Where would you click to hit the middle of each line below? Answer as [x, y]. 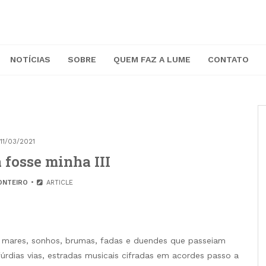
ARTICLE [58, 183]
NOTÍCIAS [30, 60]
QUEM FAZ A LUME [152, 60]
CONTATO [228, 60]
